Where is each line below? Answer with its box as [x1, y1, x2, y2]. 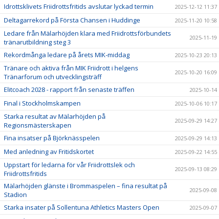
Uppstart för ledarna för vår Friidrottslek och [4, 160, 135, 169]
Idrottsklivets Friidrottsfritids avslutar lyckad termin [4, 1, 153, 11]
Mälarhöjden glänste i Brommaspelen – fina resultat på [4, 181, 167, 190]
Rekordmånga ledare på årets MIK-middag [4, 50, 130, 59]
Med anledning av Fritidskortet [4, 147, 94, 156]
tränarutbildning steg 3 [4, 37, 71, 46]
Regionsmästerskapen [4, 120, 71, 130]
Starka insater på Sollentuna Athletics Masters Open [4, 202, 159, 212]
